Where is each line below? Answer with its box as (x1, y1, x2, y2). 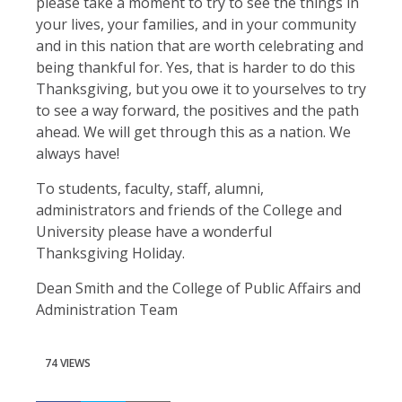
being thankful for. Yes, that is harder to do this (36, 57, 355, 77)
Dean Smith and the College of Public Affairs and (36, 277, 361, 298)
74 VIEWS (45, 354, 91, 371)
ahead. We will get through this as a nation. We (36, 121, 351, 142)
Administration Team (36, 299, 178, 319)
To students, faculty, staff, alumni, (36, 178, 264, 198)
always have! (36, 143, 119, 163)
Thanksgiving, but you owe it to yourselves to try (36, 78, 366, 99)
